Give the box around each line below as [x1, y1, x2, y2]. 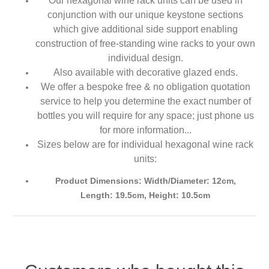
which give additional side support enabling [53, 24, 238, 35]
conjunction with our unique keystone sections [47, 10, 243, 20]
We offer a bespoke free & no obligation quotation [40, 82, 250, 92]
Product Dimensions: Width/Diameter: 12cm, [55, 176, 236, 186]
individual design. [107, 53, 183, 64]
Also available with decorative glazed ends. [53, 67, 238, 78]
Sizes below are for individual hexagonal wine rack [37, 139, 253, 150]
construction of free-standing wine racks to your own [35, 38, 255, 49]
